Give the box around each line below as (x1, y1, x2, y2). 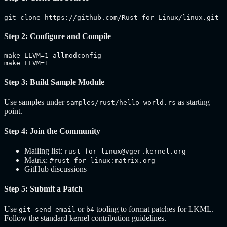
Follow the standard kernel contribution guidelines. (4, 213, 166, 222)
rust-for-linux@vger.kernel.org (64, 147, 186, 156)
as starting (176, 97, 210, 106)
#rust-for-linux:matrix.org (50, 157, 155, 165)
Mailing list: (24, 146, 64, 156)
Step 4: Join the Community (4, 126, 100, 135)
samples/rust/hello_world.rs (66, 98, 176, 106)
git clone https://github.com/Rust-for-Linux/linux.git (4, 13, 219, 21)
